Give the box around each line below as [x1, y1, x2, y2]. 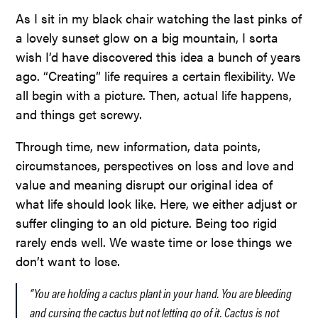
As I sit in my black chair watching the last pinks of [16, 9, 302, 27]
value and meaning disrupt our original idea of [16, 175, 273, 193]
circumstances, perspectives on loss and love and [16, 155, 295, 174]
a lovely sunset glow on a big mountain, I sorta [16, 28, 279, 46]
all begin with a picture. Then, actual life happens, [16, 85, 292, 104]
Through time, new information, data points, [16, 136, 261, 155]
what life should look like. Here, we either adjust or [16, 194, 297, 212]
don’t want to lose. [16, 251, 121, 270]
